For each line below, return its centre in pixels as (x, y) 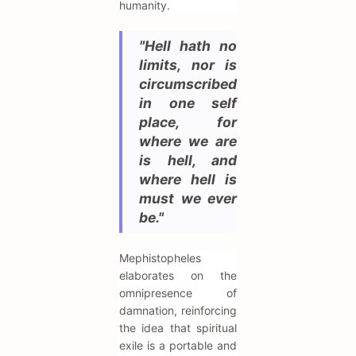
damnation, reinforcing (178, 311)
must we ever (188, 199)
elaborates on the (178, 276)
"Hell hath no (188, 46)
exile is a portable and (178, 346)
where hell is (188, 180)
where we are (188, 141)
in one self (188, 103)
